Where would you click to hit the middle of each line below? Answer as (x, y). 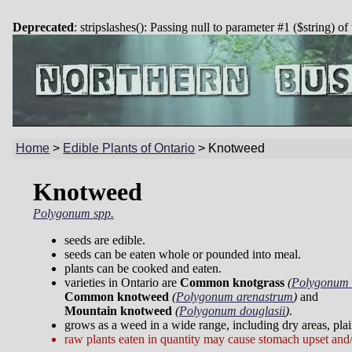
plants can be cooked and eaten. (143, 269)
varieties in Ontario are (122, 283)
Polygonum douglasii (232, 311)
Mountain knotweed (118, 311)
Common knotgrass (232, 283)
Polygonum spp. (73, 214)
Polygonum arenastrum (235, 297)
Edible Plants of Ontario (129, 148)
